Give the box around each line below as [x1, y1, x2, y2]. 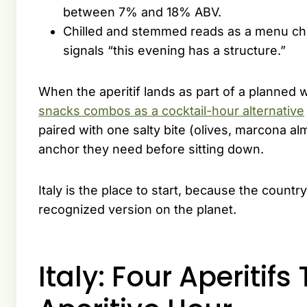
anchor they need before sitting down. [38, 142, 264, 157]
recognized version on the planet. [38, 202, 236, 217]
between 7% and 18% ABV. [63, 5, 221, 20]
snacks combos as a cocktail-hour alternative [38, 103, 304, 119]
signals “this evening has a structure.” [63, 43, 286, 58]
